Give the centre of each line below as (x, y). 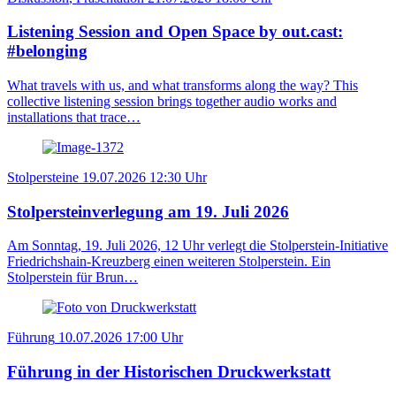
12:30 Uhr (178, 177)
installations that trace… (74, 117)
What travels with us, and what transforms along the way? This (183, 85)
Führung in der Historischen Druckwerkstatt (169, 372)
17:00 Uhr (154, 338)
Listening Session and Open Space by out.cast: (175, 32)
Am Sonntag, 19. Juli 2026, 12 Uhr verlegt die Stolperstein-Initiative (198, 246)
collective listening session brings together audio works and (172, 101)
